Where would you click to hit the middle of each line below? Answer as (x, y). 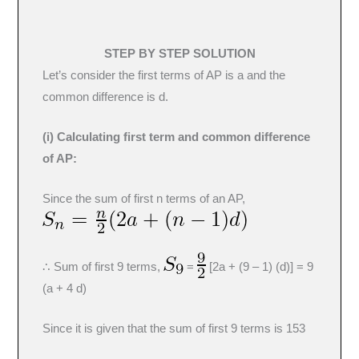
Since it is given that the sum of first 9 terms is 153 (174, 329)
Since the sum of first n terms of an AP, (144, 199)
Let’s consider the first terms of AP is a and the (164, 75)
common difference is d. (106, 97)
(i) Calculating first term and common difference (177, 137)
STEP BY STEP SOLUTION (179, 53)
